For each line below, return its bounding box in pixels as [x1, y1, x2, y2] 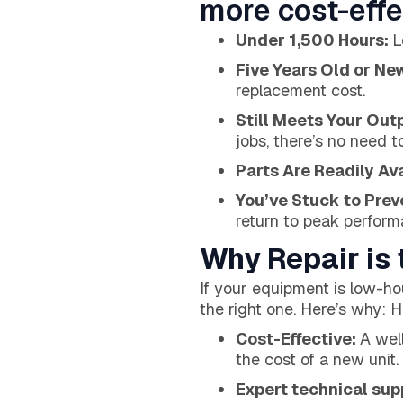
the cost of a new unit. [236, 348, 399, 370]
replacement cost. [236, 79, 365, 101]
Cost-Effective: [236, 327, 360, 349]
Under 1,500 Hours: [236, 29, 392, 50]
